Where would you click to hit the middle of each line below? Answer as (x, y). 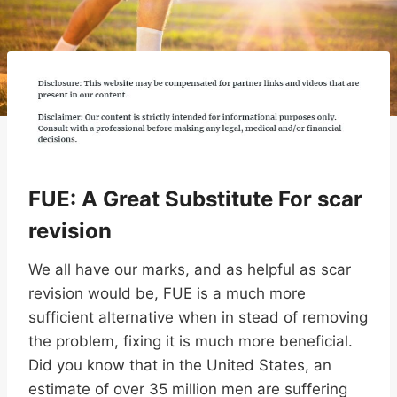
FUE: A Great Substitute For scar (195, 199)
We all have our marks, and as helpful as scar (190, 270)
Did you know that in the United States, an (180, 366)
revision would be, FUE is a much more (167, 294)
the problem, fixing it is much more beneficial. (191, 342)
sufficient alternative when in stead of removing (198, 318)
